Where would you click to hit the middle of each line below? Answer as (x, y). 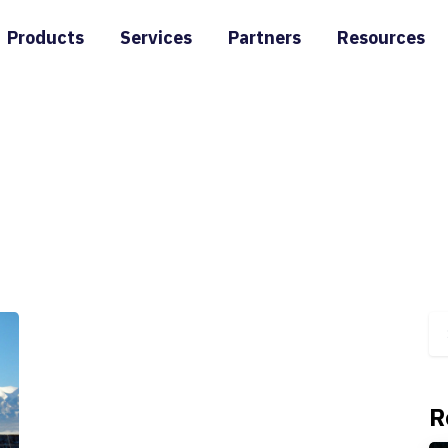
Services (155, 37)
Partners (264, 37)
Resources (380, 37)
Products (45, 37)
